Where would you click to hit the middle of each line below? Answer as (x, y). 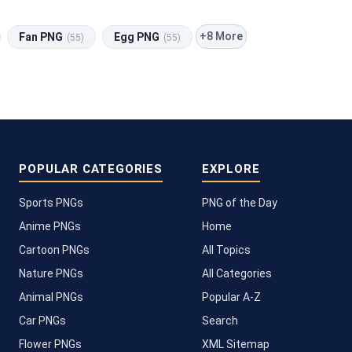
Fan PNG (42, 37)
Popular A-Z (231, 297)
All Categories (236, 273)
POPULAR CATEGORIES (91, 169)
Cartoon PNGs (55, 249)
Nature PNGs (51, 273)
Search (220, 320)
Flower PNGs (51, 344)
